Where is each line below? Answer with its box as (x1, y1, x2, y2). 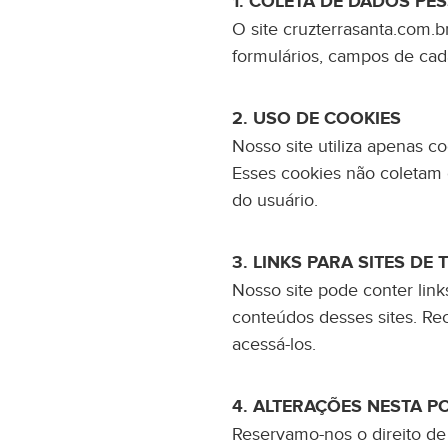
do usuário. (232, 190, 318, 211)
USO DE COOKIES (248, 108, 401, 130)
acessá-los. (232, 334, 316, 355)
